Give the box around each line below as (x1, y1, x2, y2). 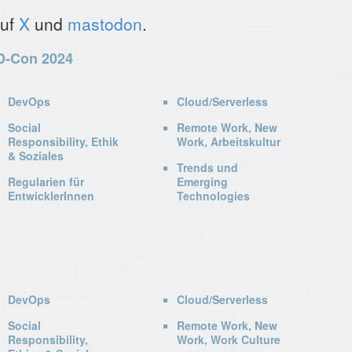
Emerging (177, 174, 229, 189)
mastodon (68, 12, 142, 35)
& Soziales (8, 148, 64, 163)
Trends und (177, 159, 239, 175)
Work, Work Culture (177, 332, 281, 348)
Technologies (177, 188, 251, 203)
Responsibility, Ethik (8, 134, 119, 149)
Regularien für (8, 174, 85, 189)
